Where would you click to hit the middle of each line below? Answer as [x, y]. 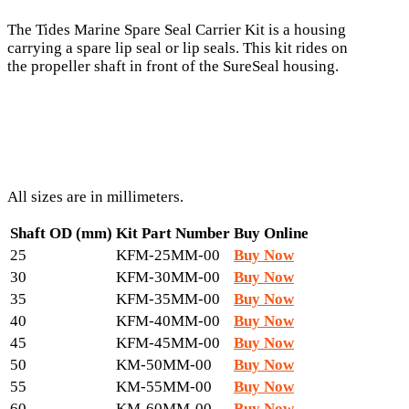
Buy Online [271, 234]
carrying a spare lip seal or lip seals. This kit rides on [178, 48]
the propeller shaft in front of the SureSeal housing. [173, 67]
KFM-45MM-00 [168, 343]
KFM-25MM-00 [168, 256]
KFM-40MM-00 [168, 321]
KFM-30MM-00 [168, 278]
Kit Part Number [173, 234]
